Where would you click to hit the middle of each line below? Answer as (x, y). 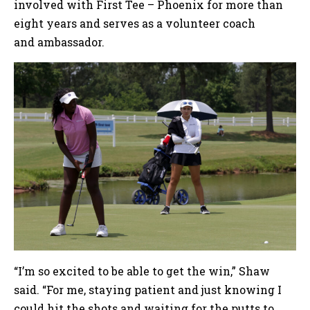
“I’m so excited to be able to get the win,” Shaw (142, 271)
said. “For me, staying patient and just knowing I (148, 290)
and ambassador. (61, 42)
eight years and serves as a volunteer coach (135, 24)
